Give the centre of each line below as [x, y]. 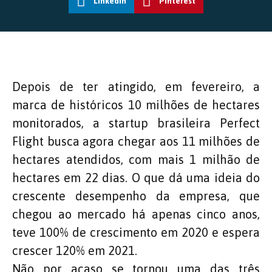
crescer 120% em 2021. [75, 250]
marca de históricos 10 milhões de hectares [136, 104]
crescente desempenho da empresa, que [136, 195]
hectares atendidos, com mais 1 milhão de [136, 159]
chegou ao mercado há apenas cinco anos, [136, 214]
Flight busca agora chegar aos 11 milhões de [136, 141]
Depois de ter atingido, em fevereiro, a [136, 86]
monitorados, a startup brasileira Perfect [136, 123]
